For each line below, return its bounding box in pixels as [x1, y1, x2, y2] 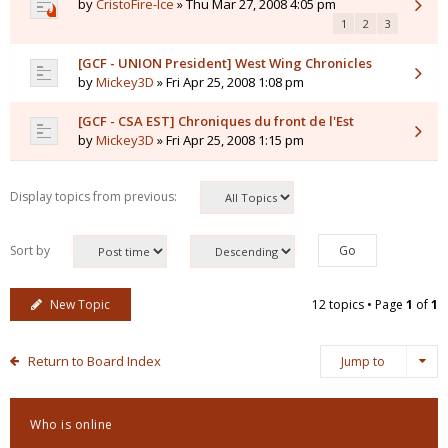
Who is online [30, 416, 113, 433]
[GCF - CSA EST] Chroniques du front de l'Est [78, 112, 354, 130]
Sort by [10, 242, 53, 259]
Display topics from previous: [10, 188, 180, 205]
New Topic [49, 296, 110, 313]
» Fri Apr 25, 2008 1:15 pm [154, 131, 304, 149]
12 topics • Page [312, 296, 406, 313]
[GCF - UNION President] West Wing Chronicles [78, 54, 372, 72]
